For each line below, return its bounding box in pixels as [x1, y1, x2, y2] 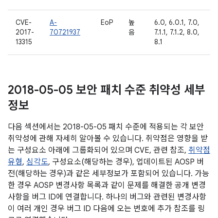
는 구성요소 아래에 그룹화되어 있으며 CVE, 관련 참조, [8, 145, 188, 155]
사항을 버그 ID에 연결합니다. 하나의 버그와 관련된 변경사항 [8, 192, 206, 202]
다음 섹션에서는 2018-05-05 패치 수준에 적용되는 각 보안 [8, 122, 204, 132]
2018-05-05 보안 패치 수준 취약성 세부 [8, 83, 205, 97]
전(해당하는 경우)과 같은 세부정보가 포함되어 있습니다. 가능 [8, 169, 209, 179]
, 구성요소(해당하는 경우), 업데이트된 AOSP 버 [48, 157, 204, 167]
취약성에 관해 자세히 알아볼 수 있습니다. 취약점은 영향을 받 [8, 134, 208, 144]
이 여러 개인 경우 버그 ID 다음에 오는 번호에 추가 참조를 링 [8, 204, 205, 214]
